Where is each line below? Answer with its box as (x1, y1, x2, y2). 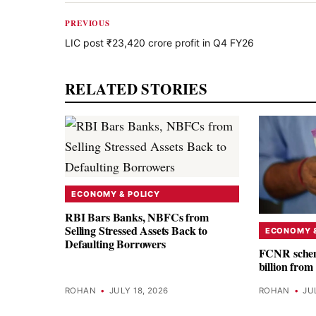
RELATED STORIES (65, 78, 208, 100)
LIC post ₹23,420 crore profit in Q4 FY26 (65, 37, 254, 49)
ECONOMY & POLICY (71, 189, 161, 200)
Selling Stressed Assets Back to (65, 221, 208, 238)
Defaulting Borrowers (65, 235, 166, 252)
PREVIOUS (65, 18, 111, 30)
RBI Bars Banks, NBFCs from (65, 208, 209, 225)
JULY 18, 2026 (109, 286, 169, 296)
